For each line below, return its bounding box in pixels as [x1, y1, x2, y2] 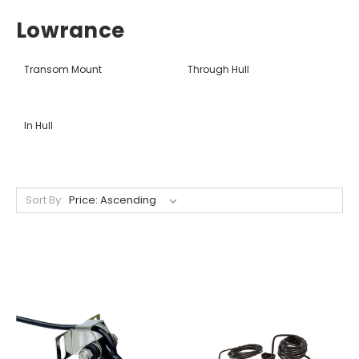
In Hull [24, 118, 53, 132]
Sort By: [25, 192, 63, 208]
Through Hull [188, 62, 249, 76]
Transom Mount [24, 62, 102, 76]
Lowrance [16, 15, 124, 45]
